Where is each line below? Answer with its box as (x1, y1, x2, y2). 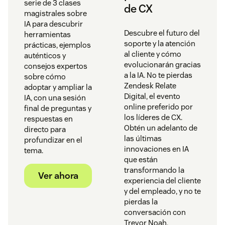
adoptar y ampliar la (24, 82, 92, 92)
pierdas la (124, 197, 158, 207)
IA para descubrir (24, 19, 83, 29)
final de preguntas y (24, 103, 91, 114)
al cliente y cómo (124, 49, 181, 59)
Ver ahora (38, 170, 78, 182)
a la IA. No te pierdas (124, 70, 192, 80)
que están (124, 155, 158, 165)
